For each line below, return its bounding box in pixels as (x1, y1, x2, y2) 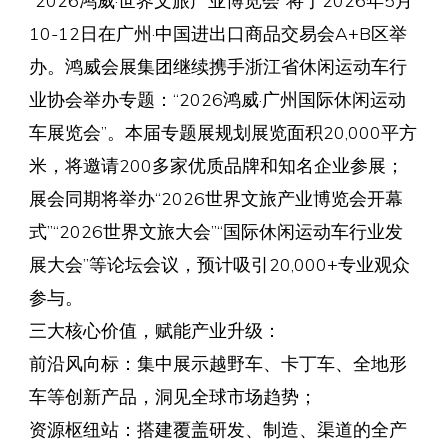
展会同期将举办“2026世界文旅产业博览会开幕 (28, 187, 403, 210)
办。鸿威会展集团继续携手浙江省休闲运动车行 (28, 55, 407, 78)
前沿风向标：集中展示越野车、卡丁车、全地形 (28, 352, 407, 375)
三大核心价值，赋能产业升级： (28, 319, 281, 342)
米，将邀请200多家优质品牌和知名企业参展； (28, 154, 404, 177)
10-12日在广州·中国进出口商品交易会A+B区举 (28, 22, 407, 45)
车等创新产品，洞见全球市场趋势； (28, 385, 317, 408)
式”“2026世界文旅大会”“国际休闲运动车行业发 (28, 220, 403, 243)
